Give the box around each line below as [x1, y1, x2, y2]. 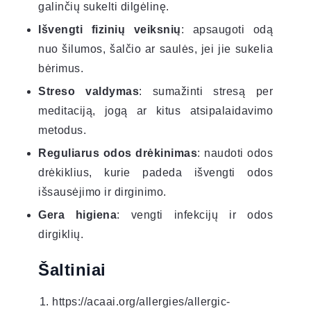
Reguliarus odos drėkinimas [38, 146, 197, 159]
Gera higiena [38, 208, 117, 221]
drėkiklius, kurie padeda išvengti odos [38, 166, 273, 178]
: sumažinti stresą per [139, 85, 273, 97]
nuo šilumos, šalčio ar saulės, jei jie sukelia [38, 42, 273, 55]
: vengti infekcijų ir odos [117, 208, 274, 221]
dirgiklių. [38, 228, 83, 240]
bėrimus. [38, 62, 83, 74]
